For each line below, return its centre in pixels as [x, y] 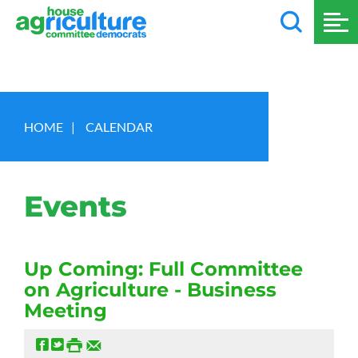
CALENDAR [119, 127]
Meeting [66, 310]
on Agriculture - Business [150, 290]
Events [76, 206]
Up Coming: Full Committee [163, 269]
